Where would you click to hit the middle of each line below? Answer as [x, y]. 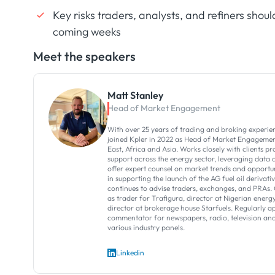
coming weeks [87, 31]
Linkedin [130, 252]
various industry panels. [146, 227]
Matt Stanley [135, 95]
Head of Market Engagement [164, 108]
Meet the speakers [84, 56]
